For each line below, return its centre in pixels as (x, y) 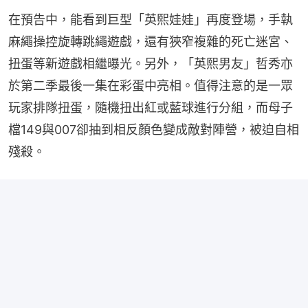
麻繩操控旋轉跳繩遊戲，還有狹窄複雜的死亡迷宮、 (151, 42)
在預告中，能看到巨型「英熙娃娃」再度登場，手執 (151, 20)
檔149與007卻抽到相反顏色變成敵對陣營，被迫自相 (154, 130)
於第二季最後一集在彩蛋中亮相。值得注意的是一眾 (151, 86)
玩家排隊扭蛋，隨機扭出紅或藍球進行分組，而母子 (151, 108)
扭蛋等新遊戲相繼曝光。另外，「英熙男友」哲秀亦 (151, 64)
